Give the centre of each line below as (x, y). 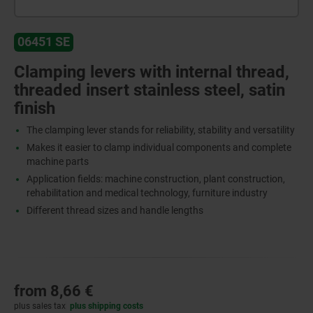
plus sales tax (40, 306)
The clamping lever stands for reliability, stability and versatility (160, 130)
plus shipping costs (107, 306)
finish (35, 108)
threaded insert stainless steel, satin (150, 90)
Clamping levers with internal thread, (152, 72)
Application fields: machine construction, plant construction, (155, 179)
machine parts (57, 161)
